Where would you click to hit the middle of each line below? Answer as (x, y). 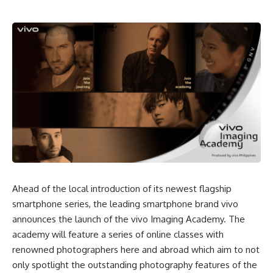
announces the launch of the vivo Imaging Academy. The (129, 219)
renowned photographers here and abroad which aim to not (136, 249)
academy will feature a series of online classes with (118, 234)
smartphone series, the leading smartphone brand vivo (125, 204)
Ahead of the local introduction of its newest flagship (122, 188)
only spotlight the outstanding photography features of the (135, 264)
